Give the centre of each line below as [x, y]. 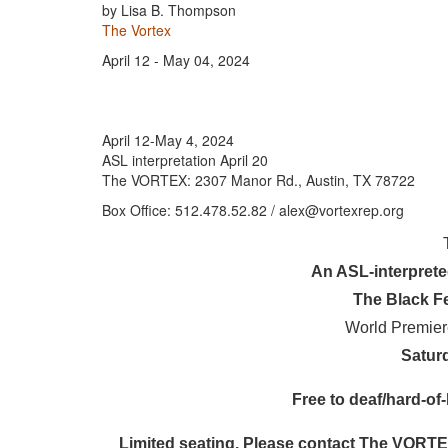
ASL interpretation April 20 [185, 160]
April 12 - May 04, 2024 [176, 60]
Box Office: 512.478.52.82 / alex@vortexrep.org [253, 210]
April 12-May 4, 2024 [168, 140]
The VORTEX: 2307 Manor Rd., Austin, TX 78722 [258, 180]
